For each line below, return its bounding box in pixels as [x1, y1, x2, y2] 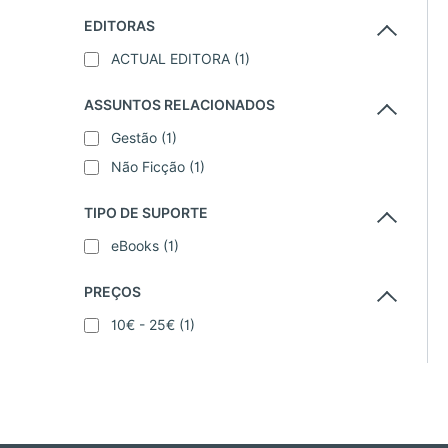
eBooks [111, 238, 163, 255]
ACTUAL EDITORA [111, 51, 234, 68]
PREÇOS [84, 284, 141, 301]
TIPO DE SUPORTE [84, 205, 208, 222]
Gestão [111, 130, 161, 147]
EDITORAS [84, 18, 155, 35]
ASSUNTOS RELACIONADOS [84, 97, 275, 114]
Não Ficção [111, 159, 189, 176]
